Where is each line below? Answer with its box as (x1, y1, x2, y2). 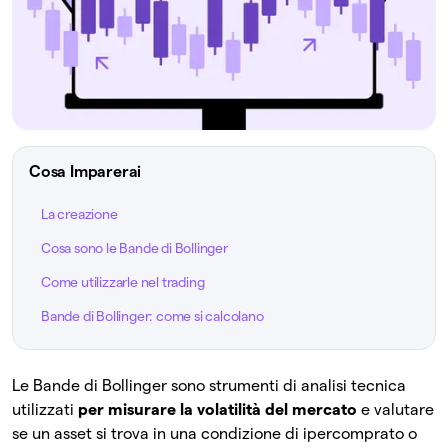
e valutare (357, 401, 434, 419)
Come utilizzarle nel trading (41, 274, 205, 291)
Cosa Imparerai (29, 163, 142, 181)
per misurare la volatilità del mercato (78, 401, 357, 419)
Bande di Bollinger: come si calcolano (41, 308, 264, 325)
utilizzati (12, 401, 78, 419)
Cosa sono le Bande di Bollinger (41, 240, 228, 257)
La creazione (41, 206, 118, 223)
